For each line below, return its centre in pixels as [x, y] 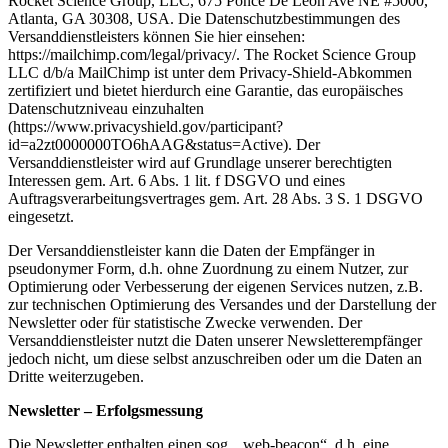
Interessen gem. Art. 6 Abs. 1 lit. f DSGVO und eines [176, 180]
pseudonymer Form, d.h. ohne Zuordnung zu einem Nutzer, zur [208, 268]
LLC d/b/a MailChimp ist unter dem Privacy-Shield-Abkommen [210, 72]
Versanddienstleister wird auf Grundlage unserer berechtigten [200, 162]
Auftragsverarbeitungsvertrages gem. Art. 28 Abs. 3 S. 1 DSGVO [215, 198]
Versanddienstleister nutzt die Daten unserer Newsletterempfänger [215, 340]
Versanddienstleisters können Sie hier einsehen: [156, 36]
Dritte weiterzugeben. [76, 376]
